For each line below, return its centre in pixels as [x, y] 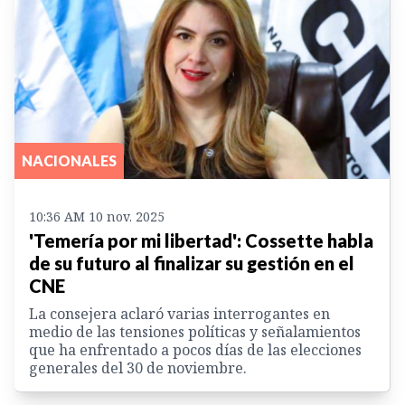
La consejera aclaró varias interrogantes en [179, 314]
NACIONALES [69, 161]
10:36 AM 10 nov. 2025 [97, 217]
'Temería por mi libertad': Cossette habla [201, 241]
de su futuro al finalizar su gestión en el [192, 264]
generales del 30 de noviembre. [138, 368]
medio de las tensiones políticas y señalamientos [195, 332]
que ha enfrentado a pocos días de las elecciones [195, 350]
